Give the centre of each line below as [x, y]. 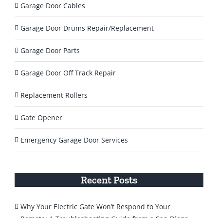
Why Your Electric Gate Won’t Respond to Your [95, 206]
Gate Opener [41, 117]
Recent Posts [109, 180]
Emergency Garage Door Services [74, 140]
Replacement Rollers [54, 95]
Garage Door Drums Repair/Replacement [87, 28]
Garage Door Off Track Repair [68, 73]
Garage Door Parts [50, 50]
